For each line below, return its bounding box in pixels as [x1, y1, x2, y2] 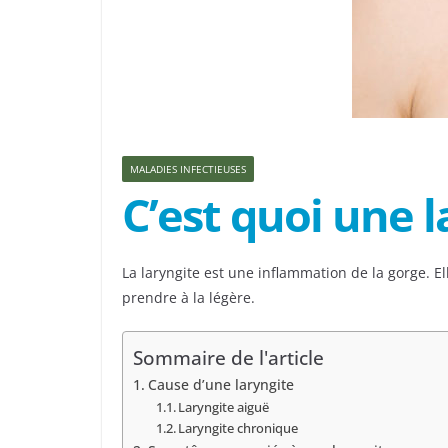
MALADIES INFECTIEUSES [130, 162, 246, 177]
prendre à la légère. [122, 288, 255, 308]
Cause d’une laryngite [147, 375, 294, 395]
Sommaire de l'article [133, 344, 324, 372]
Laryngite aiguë [178, 398, 270, 417]
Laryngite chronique [178, 419, 299, 438]
